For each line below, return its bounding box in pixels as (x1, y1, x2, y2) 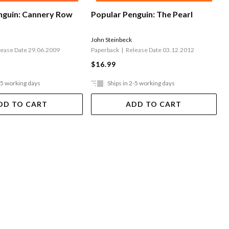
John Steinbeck (90, 35, 132, 43)
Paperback (90, 45, 119, 54)
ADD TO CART (126, 99, 182, 108)
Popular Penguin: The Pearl (90, 9, 193, 19)
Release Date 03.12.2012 (125, 45, 194, 54)
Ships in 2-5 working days (107, 79, 175, 87)
